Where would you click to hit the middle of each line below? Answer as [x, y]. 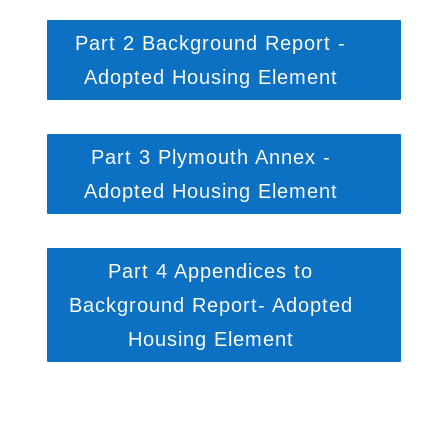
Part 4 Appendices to [211, 271]
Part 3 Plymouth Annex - [210, 157]
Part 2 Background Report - [211, 43]
